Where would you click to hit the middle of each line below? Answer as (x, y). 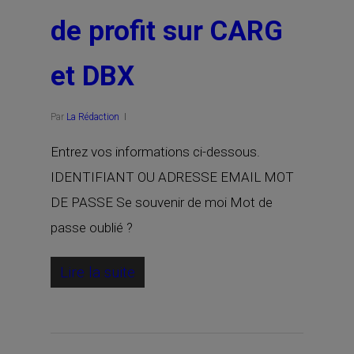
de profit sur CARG (167, 31)
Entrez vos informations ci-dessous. (155, 152)
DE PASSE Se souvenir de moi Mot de (162, 202)
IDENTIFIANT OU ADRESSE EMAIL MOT (172, 177)
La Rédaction (93, 117)
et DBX (92, 76)
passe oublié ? (92, 228)
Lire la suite (98, 272)
